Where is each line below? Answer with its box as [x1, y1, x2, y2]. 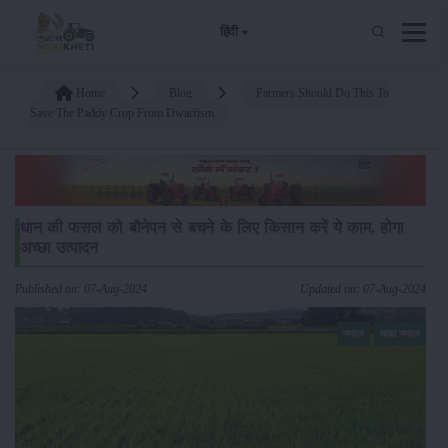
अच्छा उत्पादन [20, 238, 99, 256]
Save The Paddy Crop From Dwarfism [30, 105, 214, 120]
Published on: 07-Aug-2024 [15, 281, 147, 296]
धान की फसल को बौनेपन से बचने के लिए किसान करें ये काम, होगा [20, 218, 405, 236]
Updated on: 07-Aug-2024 [300, 281, 426, 296]
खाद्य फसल [380, 327, 420, 339]
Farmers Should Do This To [256, 85, 389, 100]
